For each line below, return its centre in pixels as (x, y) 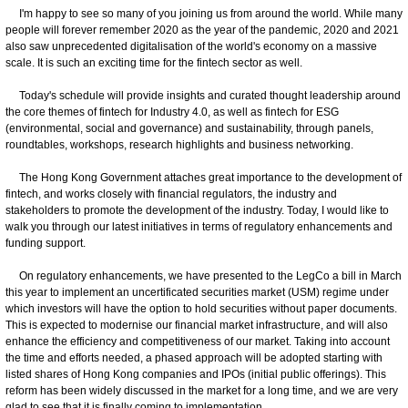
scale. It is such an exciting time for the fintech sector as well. (154, 62)
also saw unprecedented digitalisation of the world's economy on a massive (191, 46)
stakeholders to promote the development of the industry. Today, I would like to (197, 210)
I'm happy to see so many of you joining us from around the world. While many (204, 13)
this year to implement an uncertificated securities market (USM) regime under (197, 292)
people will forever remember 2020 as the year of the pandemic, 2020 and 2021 (202, 30)
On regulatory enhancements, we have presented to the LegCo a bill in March (204, 275)
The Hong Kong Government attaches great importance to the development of (204, 177)
